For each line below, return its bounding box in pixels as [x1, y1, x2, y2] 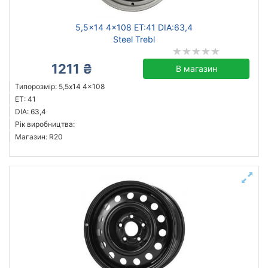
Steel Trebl [113, 34, 155, 44]
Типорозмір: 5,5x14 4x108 [15, 82, 105, 91]
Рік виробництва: [15, 120, 75, 129]
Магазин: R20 [15, 132, 63, 141]
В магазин [175, 63, 217, 74]
